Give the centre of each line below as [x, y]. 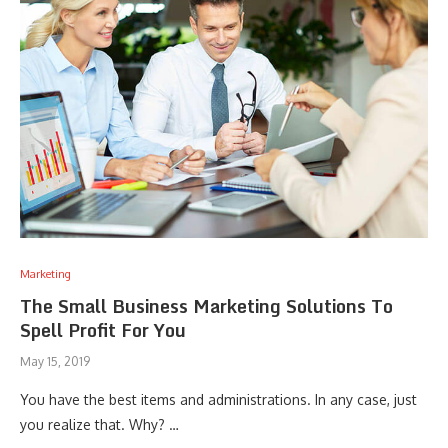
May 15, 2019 [55, 361]
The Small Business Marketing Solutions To [206, 306]
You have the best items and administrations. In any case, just [218, 399]
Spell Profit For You [103, 330]
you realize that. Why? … [99, 424]
